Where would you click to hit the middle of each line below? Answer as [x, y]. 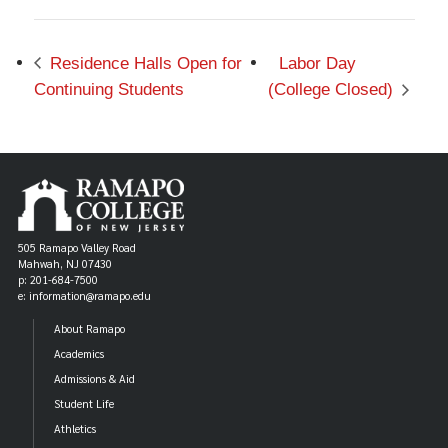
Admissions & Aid [95, 379]
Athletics [75, 429]
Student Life [84, 404]
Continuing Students [108, 90]
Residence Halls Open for [143, 63]
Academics [79, 354]
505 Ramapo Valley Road [77, 248]
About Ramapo [90, 329]
